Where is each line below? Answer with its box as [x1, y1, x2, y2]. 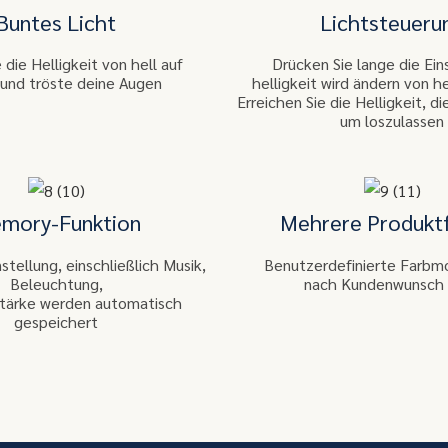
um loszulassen [340, 110, 444, 132]
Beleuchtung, [9, 272, 103, 294]
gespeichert [14, 310, 98, 332]
